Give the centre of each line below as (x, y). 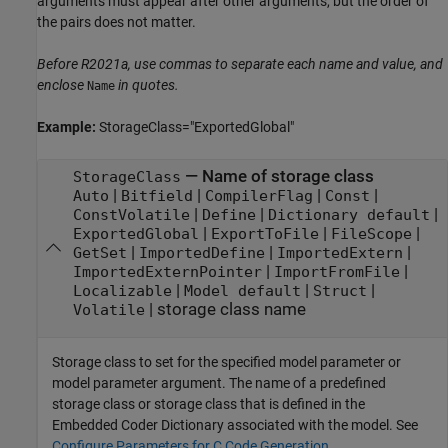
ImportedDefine (201, 252)
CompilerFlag (258, 195)
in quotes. (148, 84)
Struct (339, 290)
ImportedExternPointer (167, 271)
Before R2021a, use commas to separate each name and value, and (240, 63)
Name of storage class (287, 176)
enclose (60, 84)
